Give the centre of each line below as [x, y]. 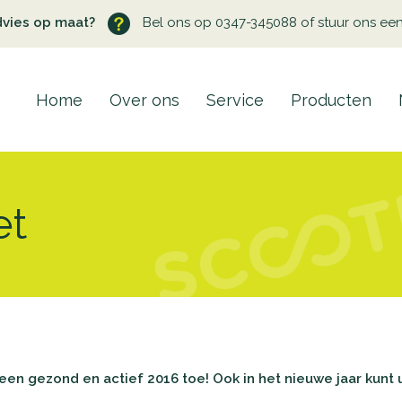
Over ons [144, 100]
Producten [331, 100]
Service [235, 100]
